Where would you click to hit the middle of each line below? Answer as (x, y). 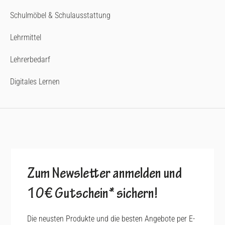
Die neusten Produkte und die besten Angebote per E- (111, 218)
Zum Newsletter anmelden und (105, 175)
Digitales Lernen (35, 81)
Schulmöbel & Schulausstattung (60, 15)
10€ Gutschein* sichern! (93, 195)
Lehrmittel (26, 37)
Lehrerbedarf (30, 59)
